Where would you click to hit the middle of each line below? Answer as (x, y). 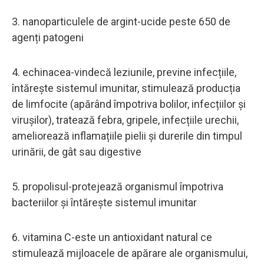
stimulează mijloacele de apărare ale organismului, (130, 253)
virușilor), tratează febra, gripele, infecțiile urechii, (125, 120)
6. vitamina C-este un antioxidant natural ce (112, 237)
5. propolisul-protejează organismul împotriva (118, 186)
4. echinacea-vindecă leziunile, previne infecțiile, (124, 72)
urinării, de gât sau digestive (77, 151)
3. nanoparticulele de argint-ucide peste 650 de (121, 21)
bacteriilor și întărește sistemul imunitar (104, 202)
